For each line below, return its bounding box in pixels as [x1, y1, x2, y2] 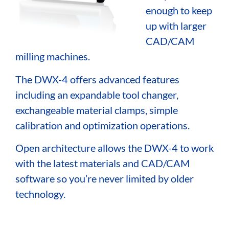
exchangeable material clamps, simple [15, 103, 178, 116]
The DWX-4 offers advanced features [15, 73, 179, 85]
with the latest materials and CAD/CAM [15, 157, 190, 170]
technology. [15, 188, 67, 200]
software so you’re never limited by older [15, 172, 194, 185]
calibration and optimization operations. [15, 119, 190, 131]
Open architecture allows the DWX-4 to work [15, 142, 214, 154]
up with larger [146, 19, 207, 32]
